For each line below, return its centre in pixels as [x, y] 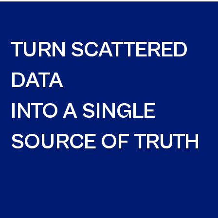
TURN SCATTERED [100, 50]
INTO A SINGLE [83, 111]
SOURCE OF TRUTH [105, 142]
